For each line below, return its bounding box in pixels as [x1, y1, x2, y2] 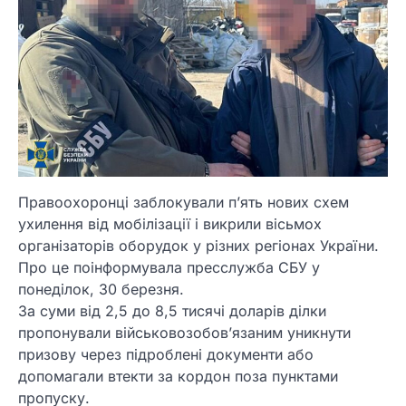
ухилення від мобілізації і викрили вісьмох [18, 215, 322, 234]
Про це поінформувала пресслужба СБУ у [18, 258, 320, 277]
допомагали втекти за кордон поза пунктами [18, 367, 338, 386]
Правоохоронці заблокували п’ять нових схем [18, 193, 349, 212]
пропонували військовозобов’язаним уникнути [18, 324, 351, 343]
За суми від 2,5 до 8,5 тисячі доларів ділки [18, 302, 326, 321]
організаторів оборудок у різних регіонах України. [18, 237, 379, 256]
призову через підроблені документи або [18, 345, 314, 364]
